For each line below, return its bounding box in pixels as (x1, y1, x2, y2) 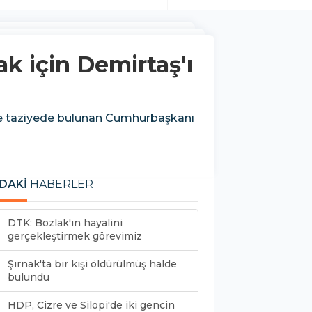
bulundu (8, 270, 49, 283)
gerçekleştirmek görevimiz (8, 229, 142, 242)
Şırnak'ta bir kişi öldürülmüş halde (8, 257, 177, 270)
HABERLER (27, 177, 93, 191)
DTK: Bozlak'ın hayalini (8, 216, 123, 229)
